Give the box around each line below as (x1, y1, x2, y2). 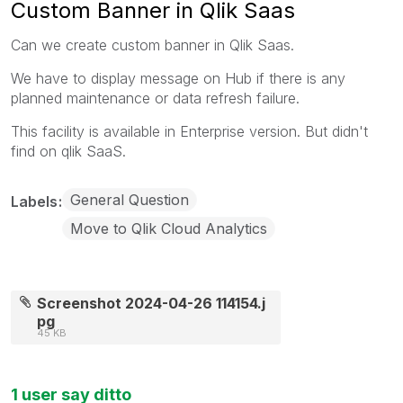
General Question (70, 190, 189, 209)
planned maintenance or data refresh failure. (11, 88, 304, 107)
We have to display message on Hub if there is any (11, 68, 345, 87)
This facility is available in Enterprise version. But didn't (11, 121, 368, 140)
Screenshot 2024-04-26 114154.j (37, 293, 266, 312)
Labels (11, 192, 61, 210)
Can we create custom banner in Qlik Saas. (11, 35, 294, 54)
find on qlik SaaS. (11, 141, 126, 160)
